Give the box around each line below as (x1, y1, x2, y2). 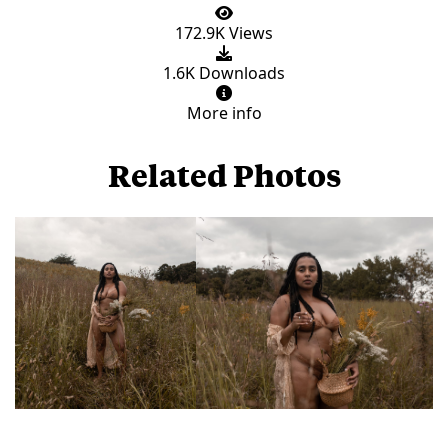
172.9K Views (175, 21, 273, 44)
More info (186, 101, 262, 124)
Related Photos (107, 154, 341, 194)
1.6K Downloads (163, 61, 285, 84)
